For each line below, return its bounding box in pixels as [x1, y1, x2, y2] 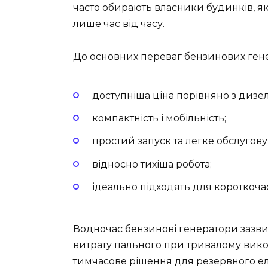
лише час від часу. [73, 18, 165, 30]
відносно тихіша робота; [92, 158, 212, 170]
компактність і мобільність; [92, 112, 226, 124]
